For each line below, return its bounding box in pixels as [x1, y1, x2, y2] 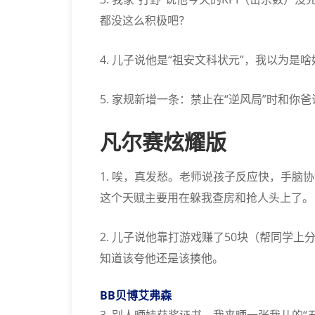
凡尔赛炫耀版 [100, 131, 226, 154]
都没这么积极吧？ [100, 13, 190, 28]
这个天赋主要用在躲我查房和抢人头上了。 [100, 190, 314, 205]
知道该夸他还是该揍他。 [100, 250, 224, 266]
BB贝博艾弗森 [100, 288, 172, 303]
